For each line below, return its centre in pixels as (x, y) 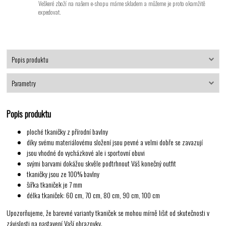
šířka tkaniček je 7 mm (55, 185)
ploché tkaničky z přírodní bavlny (68, 132)
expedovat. (50, 12)
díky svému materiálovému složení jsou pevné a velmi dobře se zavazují (115, 142)
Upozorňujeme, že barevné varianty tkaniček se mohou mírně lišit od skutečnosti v (108, 213)
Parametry (23, 83)
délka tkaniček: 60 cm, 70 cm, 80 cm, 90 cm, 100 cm (94, 195)
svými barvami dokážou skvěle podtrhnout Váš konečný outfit (102, 163)
